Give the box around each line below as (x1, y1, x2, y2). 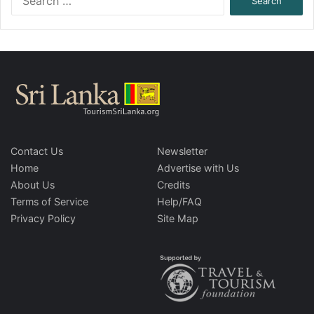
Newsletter (157, 145, 207, 158)
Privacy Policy (11, 212, 76, 225)
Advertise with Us (157, 162, 239, 175)
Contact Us (11, 145, 63, 158)
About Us (11, 179, 55, 191)
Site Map (157, 212, 198, 225)
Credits (157, 179, 190, 191)
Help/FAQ (157, 196, 202, 208)
